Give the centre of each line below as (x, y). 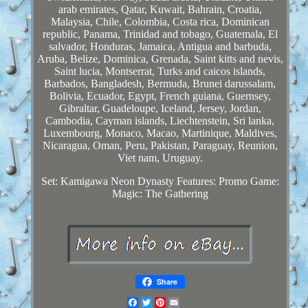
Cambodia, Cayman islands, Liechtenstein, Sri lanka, (160, 120)
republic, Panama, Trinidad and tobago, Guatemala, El (160, 34)
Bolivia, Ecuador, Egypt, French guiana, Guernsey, (160, 96)
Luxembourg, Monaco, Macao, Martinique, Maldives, (160, 133)
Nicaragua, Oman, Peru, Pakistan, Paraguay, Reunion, (160, 145)
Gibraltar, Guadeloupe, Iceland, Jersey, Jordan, (160, 108)
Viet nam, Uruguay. (160, 157)
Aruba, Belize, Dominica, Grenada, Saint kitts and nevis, (160, 58)
